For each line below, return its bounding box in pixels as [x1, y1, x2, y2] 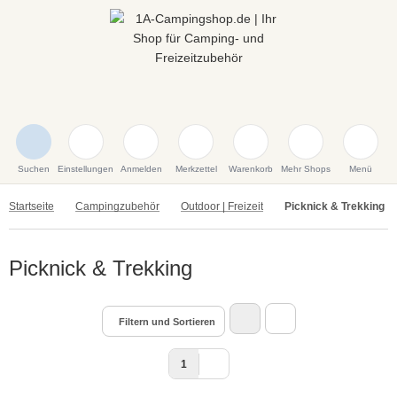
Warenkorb [229, 164, 273, 174]
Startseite [9, 200, 54, 213]
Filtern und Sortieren [118, 316, 215, 327]
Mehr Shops [281, 164, 331, 174]
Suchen [17, 164, 50, 174]
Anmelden [120, 164, 162, 174]
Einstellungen [58, 164, 113, 174]
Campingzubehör [75, 200, 160, 213]
